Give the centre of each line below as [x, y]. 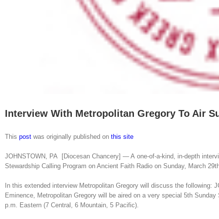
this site [122, 137]
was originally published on [71, 137]
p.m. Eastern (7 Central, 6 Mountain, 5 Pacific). [73, 205]
